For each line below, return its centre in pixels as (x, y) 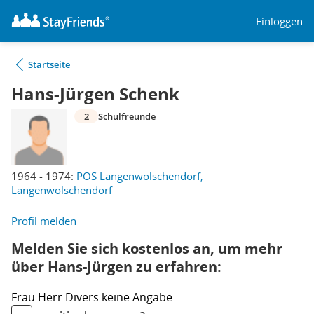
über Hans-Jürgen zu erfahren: (116, 267)
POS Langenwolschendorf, (140, 176)
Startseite (49, 64)
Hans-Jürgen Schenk (95, 94)
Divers (83, 297)
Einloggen (279, 21)
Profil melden (44, 221)
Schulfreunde (127, 116)
